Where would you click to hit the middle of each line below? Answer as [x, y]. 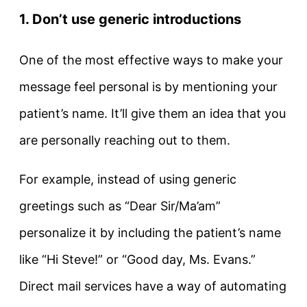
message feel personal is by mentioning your [148, 87]
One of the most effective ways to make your [151, 60]
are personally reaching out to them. [125, 140]
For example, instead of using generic [128, 180]
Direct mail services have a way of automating [153, 286]
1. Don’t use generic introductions [130, 20]
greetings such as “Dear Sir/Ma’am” [120, 206]
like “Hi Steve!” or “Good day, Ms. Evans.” [137, 260]
